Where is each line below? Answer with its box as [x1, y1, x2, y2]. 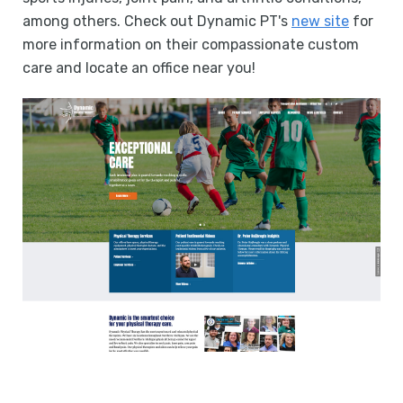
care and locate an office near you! [22, 59, 255, 76]
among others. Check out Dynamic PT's [22, 13, 291, 30]
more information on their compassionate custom [22, 36, 359, 53]
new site [291, 13, 349, 30]
